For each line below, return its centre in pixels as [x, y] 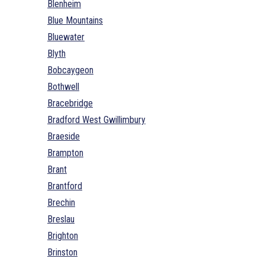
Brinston [62, 252]
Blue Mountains [75, 20]
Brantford [65, 186]
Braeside [64, 136]
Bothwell [63, 86]
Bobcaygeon [70, 70]
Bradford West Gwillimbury [96, 119]
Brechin [61, 202]
